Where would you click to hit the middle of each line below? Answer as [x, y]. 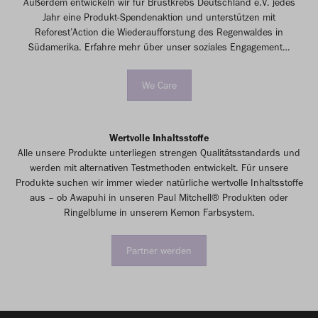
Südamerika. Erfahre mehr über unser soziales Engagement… [159, 47]
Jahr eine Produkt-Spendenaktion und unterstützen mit [159, 17]
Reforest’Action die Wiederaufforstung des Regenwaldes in [159, 32]
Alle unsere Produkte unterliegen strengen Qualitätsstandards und [159, 153]
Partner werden [159, 251]
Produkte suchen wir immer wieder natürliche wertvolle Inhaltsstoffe [159, 182]
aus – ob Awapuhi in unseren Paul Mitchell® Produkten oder [159, 197]
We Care [159, 85]
